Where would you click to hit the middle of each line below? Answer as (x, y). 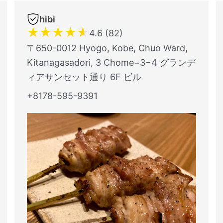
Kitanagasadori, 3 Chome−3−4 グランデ (111, 62)
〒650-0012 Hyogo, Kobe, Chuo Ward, (107, 48)
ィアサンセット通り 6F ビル (84, 77)
